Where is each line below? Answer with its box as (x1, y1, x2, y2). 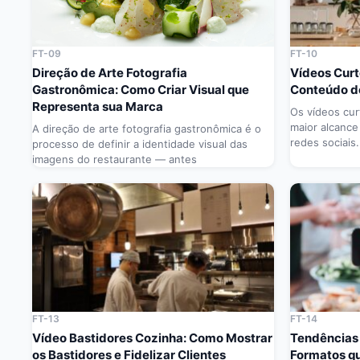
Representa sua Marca (32, 99, 163, 115)
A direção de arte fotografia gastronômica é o (32, 122, 261, 136)
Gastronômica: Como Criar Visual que (32, 82, 249, 98)
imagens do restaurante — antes (32, 153, 197, 166)
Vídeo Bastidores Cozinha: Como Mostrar (32, 330, 272, 346)
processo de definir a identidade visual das (32, 137, 247, 151)
